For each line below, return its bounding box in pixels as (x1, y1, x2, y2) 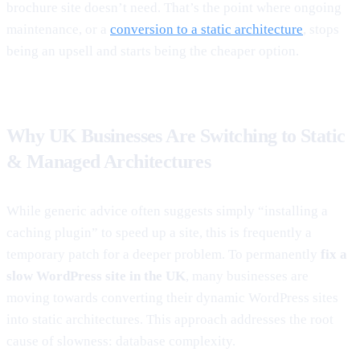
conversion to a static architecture (110, 21, 303, 37)
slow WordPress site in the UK (6, 268, 186, 284)
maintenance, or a (6, 21, 110, 37)
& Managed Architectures (6, 150, 211, 172)
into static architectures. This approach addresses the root (6, 311, 333, 327)
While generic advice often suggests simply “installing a (6, 202, 328, 219)
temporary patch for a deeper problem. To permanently (6, 246, 321, 262)
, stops (303, 21, 339, 37)
